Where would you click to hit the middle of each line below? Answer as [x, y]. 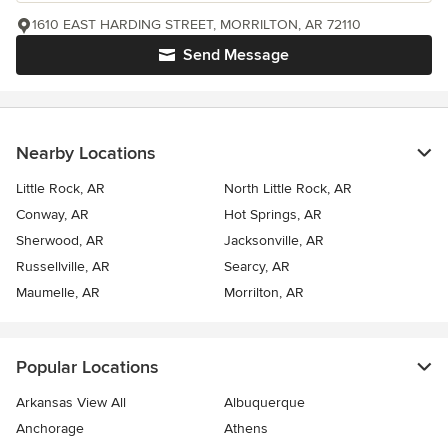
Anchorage [50, 428]
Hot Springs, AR [273, 214]
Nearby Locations [85, 153]
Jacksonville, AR [274, 240]
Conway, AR [52, 214]
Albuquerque [264, 402]
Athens [246, 428]
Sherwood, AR [60, 240]
